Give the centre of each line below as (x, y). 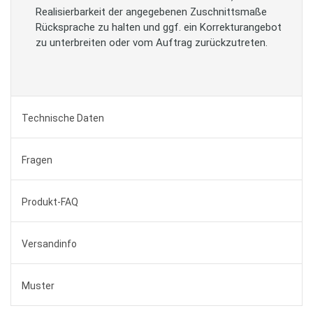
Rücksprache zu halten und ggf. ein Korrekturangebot (159, 27)
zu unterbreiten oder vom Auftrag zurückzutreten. (152, 43)
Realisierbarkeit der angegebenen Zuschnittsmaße (151, 12)
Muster (38, 286)
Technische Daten (63, 118)
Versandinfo (49, 244)
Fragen (37, 160)
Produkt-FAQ (50, 202)
